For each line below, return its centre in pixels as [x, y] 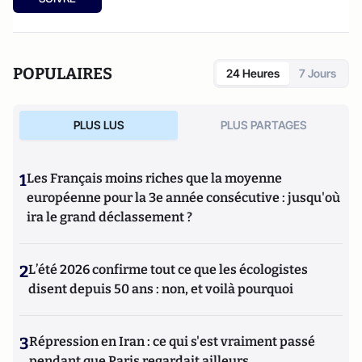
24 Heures [253, 73]
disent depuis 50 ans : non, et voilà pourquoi [161, 288]
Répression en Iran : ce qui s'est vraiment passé [172, 341]
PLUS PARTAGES [263, 124]
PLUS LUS [99, 124]
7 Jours [318, 73]
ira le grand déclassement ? [109, 217]
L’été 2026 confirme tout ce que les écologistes [168, 269]
